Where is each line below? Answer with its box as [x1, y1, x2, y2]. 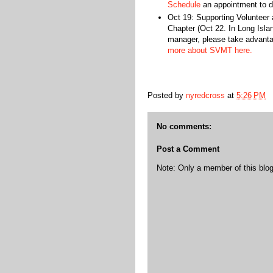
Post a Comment [157, 144, 219, 154]
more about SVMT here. [167, 46, 252, 55]
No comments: [157, 121, 211, 131]
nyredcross [186, 90, 225, 100]
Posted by [147, 90, 186, 100]
